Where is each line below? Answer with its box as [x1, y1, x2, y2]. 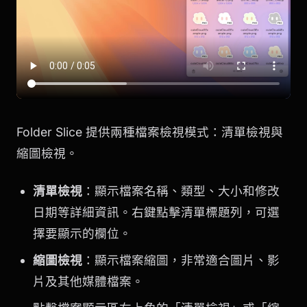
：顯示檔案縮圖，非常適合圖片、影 [82, 253, 280, 267]
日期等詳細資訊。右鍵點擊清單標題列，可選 [33, 205, 280, 219]
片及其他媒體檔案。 [33, 274, 144, 288]
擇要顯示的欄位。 [33, 226, 132, 241]
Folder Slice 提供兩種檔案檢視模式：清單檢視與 [16, 125, 283, 139]
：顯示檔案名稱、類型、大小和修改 [82, 184, 280, 198]
